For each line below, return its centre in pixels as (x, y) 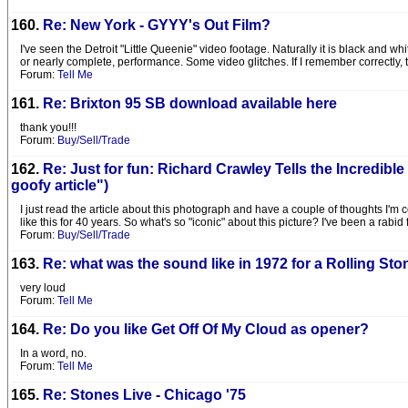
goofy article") (60, 185)
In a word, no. (53, 353)
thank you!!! (48, 127)
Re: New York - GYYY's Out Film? (157, 25)
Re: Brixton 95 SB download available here (190, 103)
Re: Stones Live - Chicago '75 (144, 395)
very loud (43, 288)
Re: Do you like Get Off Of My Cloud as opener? (206, 329)
